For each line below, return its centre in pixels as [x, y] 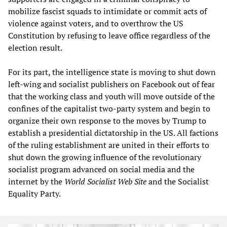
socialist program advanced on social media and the [101, 169]
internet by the [36, 181]
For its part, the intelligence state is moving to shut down [112, 72]
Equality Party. [34, 193]
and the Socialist [178, 181]
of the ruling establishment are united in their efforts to [109, 145]
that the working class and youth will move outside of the [111, 96]
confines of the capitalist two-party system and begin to [109, 108]
